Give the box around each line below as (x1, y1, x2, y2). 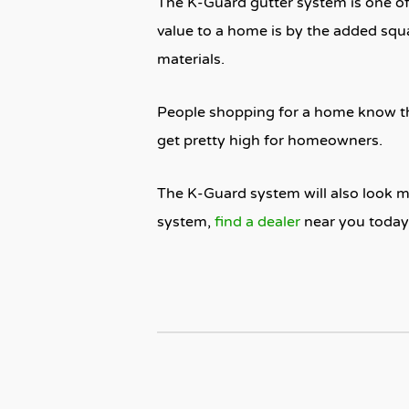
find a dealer (215, 213, 300, 231)
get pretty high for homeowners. (157, 131, 390, 150)
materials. (157, 50, 225, 68)
